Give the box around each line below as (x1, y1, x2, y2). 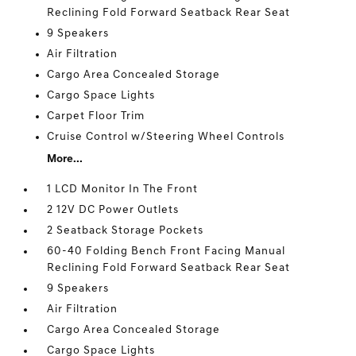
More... (47, 153, 83, 165)
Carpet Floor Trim (47, 110, 145, 122)
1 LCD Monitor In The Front (47, 184, 199, 195)
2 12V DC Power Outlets (47, 204, 180, 216)
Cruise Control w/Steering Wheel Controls (47, 131, 285, 143)
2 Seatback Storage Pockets (47, 225, 204, 237)
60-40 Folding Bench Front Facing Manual (47, 246, 286, 257)
